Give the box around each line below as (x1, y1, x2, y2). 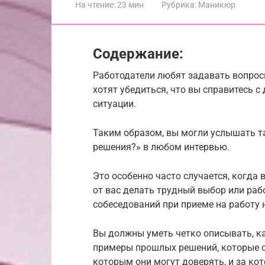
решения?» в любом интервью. (93, 141, 230, 153)
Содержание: (93, 45, 183, 62)
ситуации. (93, 98, 136, 109)
